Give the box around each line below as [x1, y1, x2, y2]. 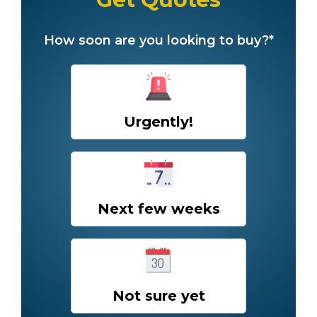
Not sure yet [112, 287, 205, 304]
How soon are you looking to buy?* [43, 32, 274, 48]
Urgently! [124, 113, 193, 130]
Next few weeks [97, 200, 220, 217]
